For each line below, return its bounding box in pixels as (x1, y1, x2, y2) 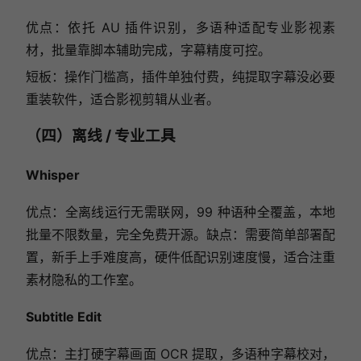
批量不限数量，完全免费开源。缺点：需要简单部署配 (25, 226, 336, 243)
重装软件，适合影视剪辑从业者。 (25, 91, 219, 108)
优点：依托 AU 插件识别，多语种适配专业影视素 (25, 19, 336, 36)
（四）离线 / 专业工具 (25, 126, 176, 145)
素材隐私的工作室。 (25, 271, 142, 288)
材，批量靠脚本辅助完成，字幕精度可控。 (25, 42, 271, 59)
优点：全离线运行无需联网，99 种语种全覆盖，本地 (25, 203, 336, 220)
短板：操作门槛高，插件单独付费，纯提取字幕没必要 (25, 68, 336, 85)
